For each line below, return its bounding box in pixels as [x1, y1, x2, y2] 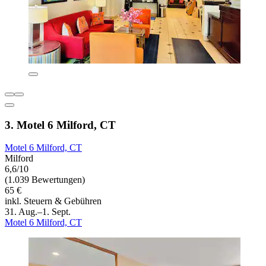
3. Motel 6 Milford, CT [5, 118, 116, 131]
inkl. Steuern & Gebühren [5, 196, 102, 207]
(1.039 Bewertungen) [5, 175, 85, 185]
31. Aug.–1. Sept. [5, 207, 71, 217]
